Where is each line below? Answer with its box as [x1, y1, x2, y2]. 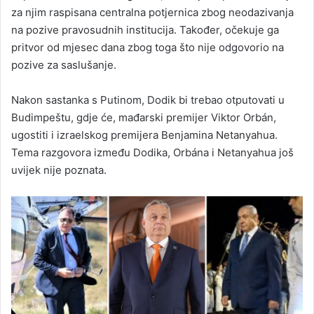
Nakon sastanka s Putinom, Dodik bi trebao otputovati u [11, 93, 285, 107]
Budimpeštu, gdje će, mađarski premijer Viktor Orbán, [11, 110, 276, 124]
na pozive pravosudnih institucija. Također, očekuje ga [11, 22, 279, 36]
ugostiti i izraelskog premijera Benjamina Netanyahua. [11, 128, 278, 142]
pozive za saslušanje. [11, 57, 116, 71]
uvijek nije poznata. [11, 163, 107, 177]
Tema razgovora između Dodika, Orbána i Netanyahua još [11, 145, 294, 159]
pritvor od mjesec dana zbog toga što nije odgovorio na [11, 40, 284, 54]
